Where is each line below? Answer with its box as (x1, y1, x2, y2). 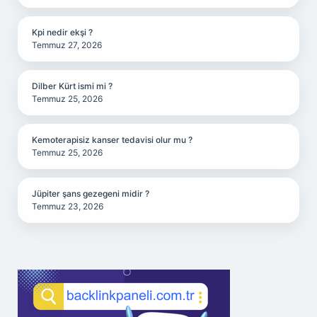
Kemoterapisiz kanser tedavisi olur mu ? (32, 134, 192, 145)
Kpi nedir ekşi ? (32, 27, 93, 38)
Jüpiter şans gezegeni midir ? (32, 188, 149, 199)
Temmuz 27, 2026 (32, 40, 102, 50)
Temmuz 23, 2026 (32, 201, 103, 212)
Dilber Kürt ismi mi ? (32, 81, 113, 91)
